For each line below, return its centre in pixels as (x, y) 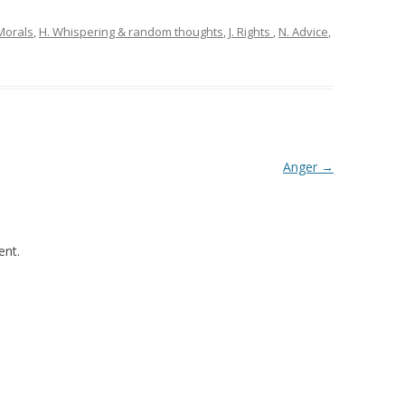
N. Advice (303, 32)
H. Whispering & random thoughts (131, 32)
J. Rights (251, 32)
